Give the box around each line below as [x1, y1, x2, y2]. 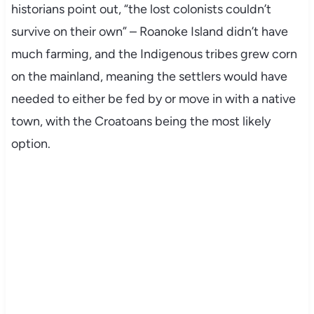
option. [11, 136, 50, 152]
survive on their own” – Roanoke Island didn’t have [11, 24, 288, 40]
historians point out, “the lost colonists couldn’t [11, 1, 271, 18]
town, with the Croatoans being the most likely [11, 114, 271, 130]
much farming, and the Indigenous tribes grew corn [11, 46, 297, 62]
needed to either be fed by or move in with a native [11, 91, 296, 107]
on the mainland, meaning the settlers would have [11, 69, 287, 85]
